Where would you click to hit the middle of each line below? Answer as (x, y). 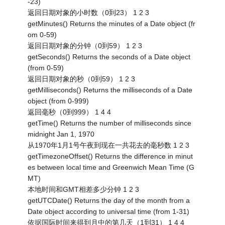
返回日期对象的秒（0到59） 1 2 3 (82, 79)
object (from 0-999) (59, 101)
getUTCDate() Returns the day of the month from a (109, 200)
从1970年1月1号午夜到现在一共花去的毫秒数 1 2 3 (109, 145)
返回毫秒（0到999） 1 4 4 (70, 112)
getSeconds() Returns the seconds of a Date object (109, 57)
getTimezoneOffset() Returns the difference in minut (110, 156)
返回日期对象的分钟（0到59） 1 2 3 (85, 45)
